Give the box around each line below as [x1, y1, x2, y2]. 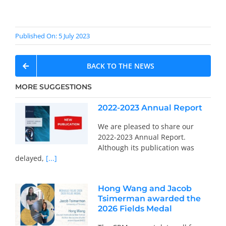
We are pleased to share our [97, 122, 194, 132]
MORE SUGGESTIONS [15, 82, 92, 92]
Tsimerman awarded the [97, 194, 201, 204]
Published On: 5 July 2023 [15, 31, 90, 41]
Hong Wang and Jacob [97, 184, 192, 194]
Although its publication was [97, 143, 194, 153]
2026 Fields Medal [97, 204, 172, 214]
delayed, [15, 153, 44, 163]
